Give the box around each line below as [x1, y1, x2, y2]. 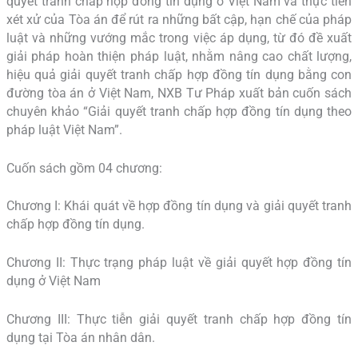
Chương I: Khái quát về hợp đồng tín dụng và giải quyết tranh [6, 199, 352, 214]
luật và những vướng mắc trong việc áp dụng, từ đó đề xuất [6, 30, 352, 46]
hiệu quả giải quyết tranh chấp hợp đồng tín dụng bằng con [6, 67, 352, 82]
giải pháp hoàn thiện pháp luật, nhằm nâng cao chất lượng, [6, 49, 352, 64]
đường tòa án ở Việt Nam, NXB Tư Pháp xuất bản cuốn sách [6, 86, 352, 101]
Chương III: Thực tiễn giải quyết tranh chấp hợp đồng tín [6, 312, 352, 327]
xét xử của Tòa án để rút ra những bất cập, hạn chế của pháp [6, 12, 352, 27]
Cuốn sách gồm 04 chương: [6, 161, 162, 176]
